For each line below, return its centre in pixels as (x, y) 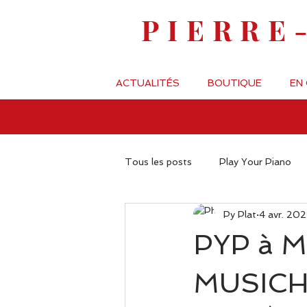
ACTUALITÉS (148, 83)
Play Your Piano (255, 161)
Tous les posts (158, 161)
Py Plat (240, 214)
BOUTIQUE (235, 83)
